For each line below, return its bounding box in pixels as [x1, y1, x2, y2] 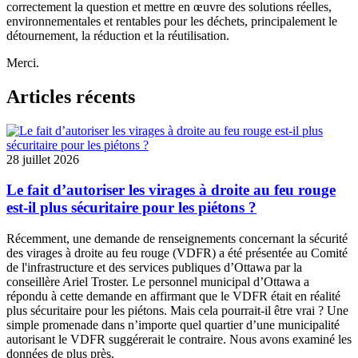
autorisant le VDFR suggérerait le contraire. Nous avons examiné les [6, 332, 352, 347]
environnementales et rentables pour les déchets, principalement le [6, 14, 337, 28]
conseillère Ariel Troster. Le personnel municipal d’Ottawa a [6, 275, 309, 289]
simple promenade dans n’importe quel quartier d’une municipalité [6, 318, 340, 332]
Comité [311, 246, 348, 261]
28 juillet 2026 [6, 152, 79, 166]
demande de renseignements [91, 232, 236, 246]
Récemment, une [6, 232, 91, 246]
